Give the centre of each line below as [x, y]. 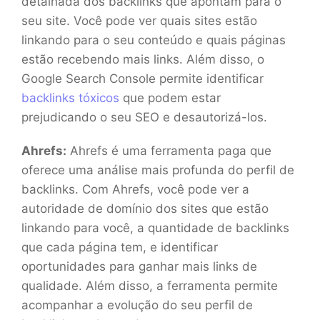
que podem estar [170, 97]
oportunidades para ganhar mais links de [139, 266]
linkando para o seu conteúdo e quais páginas [154, 40]
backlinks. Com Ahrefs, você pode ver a [135, 189]
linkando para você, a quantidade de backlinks [155, 227]
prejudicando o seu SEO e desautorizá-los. [144, 117]
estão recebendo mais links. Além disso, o [143, 59]
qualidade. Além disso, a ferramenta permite [150, 285]
